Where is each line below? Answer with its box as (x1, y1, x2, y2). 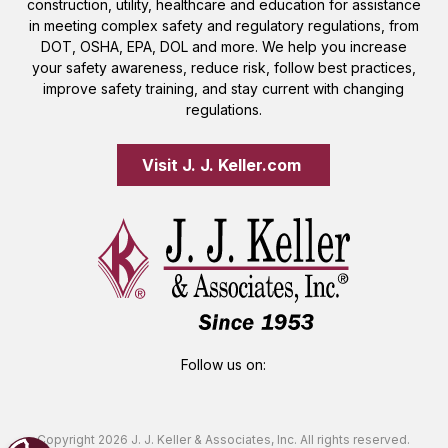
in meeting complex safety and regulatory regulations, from (28, 16, 419, 34)
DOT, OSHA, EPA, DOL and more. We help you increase (40, 37, 407, 55)
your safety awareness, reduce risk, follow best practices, (31, 58, 416, 76)
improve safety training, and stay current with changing (43, 79, 405, 97)
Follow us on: (181, 355, 267, 373)
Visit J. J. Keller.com (142, 154, 306, 175)
